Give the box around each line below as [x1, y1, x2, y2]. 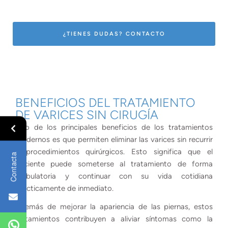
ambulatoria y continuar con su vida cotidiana [15, 171, 213, 181]
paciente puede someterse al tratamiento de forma [15, 159, 213, 168]
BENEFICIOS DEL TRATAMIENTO [15, 95, 195, 110]
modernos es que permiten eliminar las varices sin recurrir [15, 134, 213, 144]
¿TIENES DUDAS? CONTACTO [63, 30, 165, 37]
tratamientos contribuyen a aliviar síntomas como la [15, 214, 213, 223]
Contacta [8, 152, 18, 182]
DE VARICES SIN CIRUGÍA [15, 107, 158, 122]
